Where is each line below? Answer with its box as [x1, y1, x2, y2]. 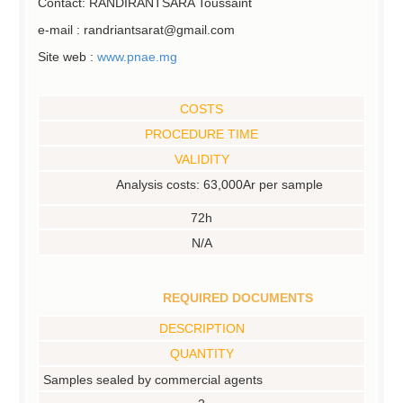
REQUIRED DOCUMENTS [162, 290, 313, 305]
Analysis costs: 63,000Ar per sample [116, 176, 323, 192]
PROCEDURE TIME [145, 126, 258, 141]
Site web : [38, 49, 97, 64]
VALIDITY [174, 151, 229, 166]
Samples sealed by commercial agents [43, 372, 264, 387]
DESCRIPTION [158, 321, 245, 336]
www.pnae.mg [97, 49, 177, 64]
